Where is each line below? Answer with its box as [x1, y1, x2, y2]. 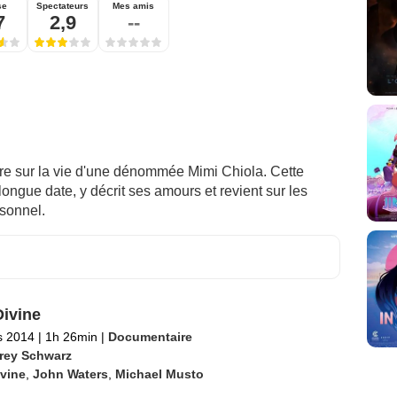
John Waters [32, 367, 108, 381]
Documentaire [107, 330, 192, 344]
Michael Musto [114, 367, 204, 381]
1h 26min [41, 330, 101, 344]
